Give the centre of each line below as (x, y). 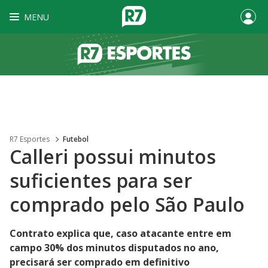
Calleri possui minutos (113, 156)
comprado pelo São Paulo (127, 204)
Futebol (76, 139)
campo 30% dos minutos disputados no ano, (114, 248)
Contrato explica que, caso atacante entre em (121, 233)
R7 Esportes (30, 139)
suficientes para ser (101, 180)
